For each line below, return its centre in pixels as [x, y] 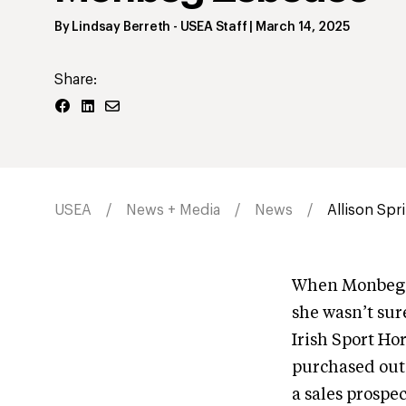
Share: [76, 79]
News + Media [173, 210]
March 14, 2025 [302, 27]
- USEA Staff [209, 27]
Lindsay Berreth [121, 27]
